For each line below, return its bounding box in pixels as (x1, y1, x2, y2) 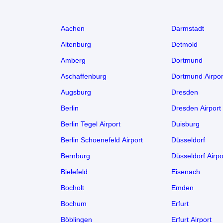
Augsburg (61, 88, 91, 96)
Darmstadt (171, 24, 204, 32)
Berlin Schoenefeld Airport (61, 135, 143, 144)
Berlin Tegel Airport (61, 119, 120, 128)
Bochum (61, 199, 87, 208)
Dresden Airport (171, 104, 221, 112)
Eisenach (171, 167, 200, 176)
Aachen (61, 24, 85, 32)
